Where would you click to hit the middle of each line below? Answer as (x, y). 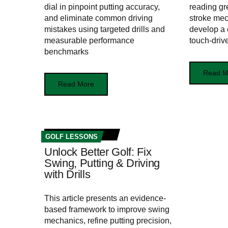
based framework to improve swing (107, 210)
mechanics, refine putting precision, (108, 221)
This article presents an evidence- (105, 198)
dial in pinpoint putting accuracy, (102, 7)
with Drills (67, 175)
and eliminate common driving (98, 18)
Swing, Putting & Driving (102, 163)
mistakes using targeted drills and (105, 30)
